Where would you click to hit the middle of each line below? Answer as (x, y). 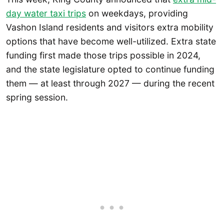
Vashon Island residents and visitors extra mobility (110, 27)
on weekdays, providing (137, 13)
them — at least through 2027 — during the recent (110, 83)
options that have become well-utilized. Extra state (111, 41)
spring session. (37, 97)
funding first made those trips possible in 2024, (103, 55)
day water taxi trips (46, 13)
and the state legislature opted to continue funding (110, 69)
